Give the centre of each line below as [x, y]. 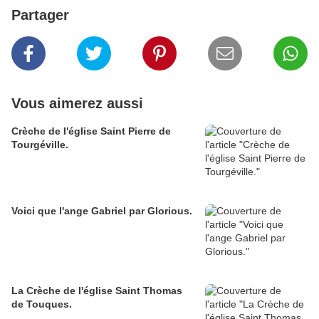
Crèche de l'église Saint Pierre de [91, 131]
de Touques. [42, 304]
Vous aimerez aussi [77, 104]
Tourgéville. [40, 145]
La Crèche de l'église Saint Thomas [97, 291]
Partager [40, 15]
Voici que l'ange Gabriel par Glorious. [102, 211]
